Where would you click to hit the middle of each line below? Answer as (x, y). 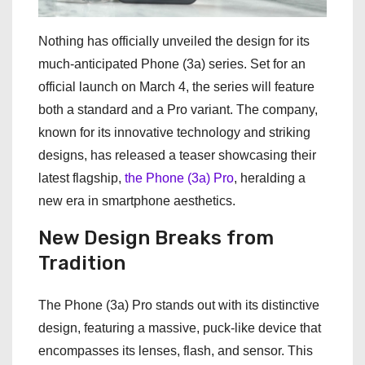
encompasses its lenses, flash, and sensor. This (176, 350)
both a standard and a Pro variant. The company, (178, 109)
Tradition (82, 263)
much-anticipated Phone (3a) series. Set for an (172, 64)
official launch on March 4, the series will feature (176, 86)
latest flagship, (81, 178)
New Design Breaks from (156, 237)
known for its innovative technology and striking (174, 132)
